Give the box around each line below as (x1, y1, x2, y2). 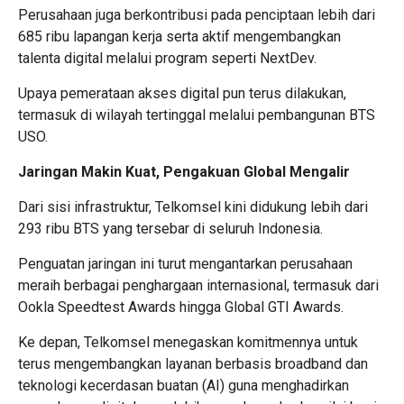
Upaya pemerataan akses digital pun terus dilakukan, (18, 85, 346, 103)
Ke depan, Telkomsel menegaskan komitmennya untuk (18, 334, 358, 352)
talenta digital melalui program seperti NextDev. (18, 50, 317, 68)
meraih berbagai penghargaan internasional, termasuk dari (18, 277, 379, 295)
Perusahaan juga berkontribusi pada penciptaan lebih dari (18, 6, 375, 24)
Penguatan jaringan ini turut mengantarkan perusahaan (18, 255, 353, 273)
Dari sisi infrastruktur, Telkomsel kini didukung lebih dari (18, 198, 368, 216)
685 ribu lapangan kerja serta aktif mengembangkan (18, 28, 341, 46)
